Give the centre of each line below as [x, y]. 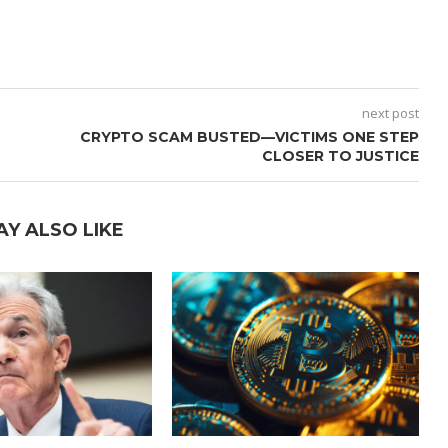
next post [390, 112]
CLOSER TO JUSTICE [340, 155]
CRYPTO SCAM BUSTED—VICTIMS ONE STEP [249, 136]
